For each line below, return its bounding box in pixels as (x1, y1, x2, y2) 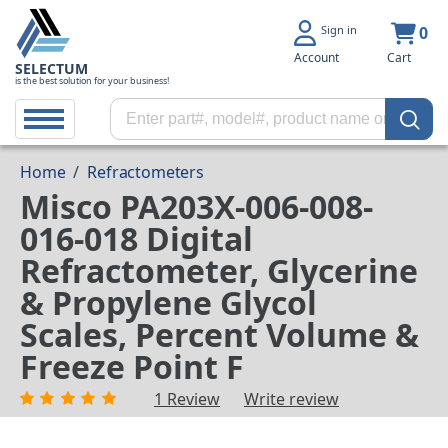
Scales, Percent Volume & (20, 313, 419, 357)
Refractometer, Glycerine (20, 249, 418, 293)
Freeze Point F (20, 345, 244, 389)
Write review (244, 388, 339, 411)
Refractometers (87, 161, 204, 184)
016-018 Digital (20, 217, 253, 261)
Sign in (321, 22, 357, 37)
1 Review (154, 388, 220, 411)
